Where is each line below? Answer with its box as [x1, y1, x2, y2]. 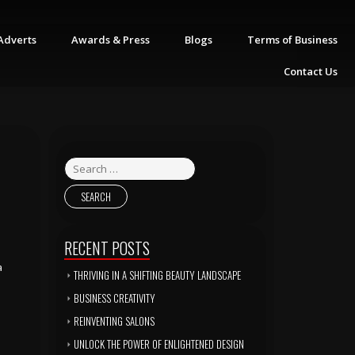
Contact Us [284, 64, 338, 78]
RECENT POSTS [64, 236, 150, 260]
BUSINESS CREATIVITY [74, 290, 155, 306]
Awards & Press [71, 32, 150, 47]
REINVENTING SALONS [74, 313, 155, 329]
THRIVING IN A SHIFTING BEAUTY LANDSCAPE [74, 267, 241, 283]
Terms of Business [247, 32, 338, 47]
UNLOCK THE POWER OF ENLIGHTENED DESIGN [74, 336, 244, 352]
